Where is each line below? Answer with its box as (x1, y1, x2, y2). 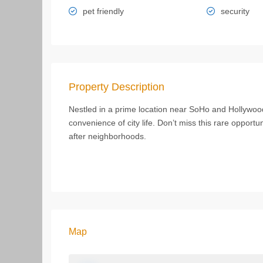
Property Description (69, 81, 164, 93)
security (220, 6, 249, 16)
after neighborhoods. (69, 131, 146, 141)
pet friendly (83, 6, 124, 16)
